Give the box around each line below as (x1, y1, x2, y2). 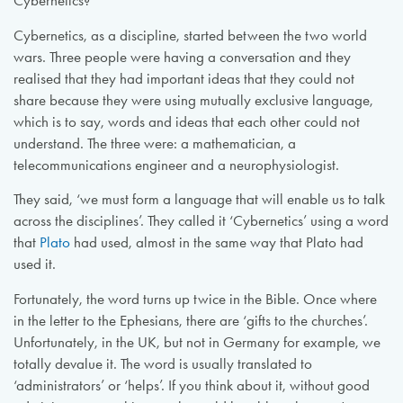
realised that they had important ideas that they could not (13, 69, 354, 87)
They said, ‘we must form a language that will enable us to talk (13, 191, 385, 209)
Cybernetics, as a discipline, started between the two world (13, 26, 367, 44)
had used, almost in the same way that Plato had (69, 234, 363, 252)
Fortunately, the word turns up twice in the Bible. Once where (13, 290, 377, 308)
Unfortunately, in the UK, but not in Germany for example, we (13, 333, 381, 351)
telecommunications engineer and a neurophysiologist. (13, 156, 339, 174)
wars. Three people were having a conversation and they (13, 48, 351, 66)
